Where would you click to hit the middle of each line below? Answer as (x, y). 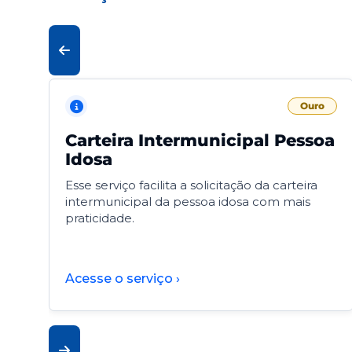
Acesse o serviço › (123, 279)
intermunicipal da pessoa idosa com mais (188, 202)
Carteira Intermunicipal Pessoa (200, 141)
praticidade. (100, 218)
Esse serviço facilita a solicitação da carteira (191, 185)
